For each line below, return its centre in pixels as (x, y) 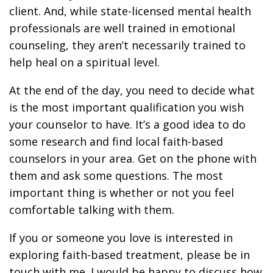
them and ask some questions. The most (116, 175)
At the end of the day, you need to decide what (132, 90)
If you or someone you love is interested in (121, 238)
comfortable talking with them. (92, 210)
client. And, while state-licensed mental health (130, 11)
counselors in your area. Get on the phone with (133, 158)
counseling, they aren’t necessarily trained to (127, 45)
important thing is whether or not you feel (122, 193)
